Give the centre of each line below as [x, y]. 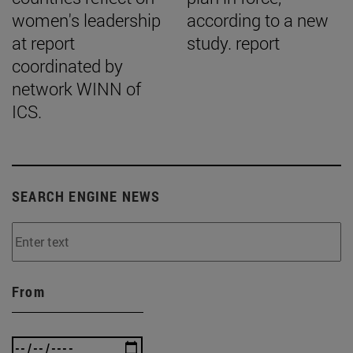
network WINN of [76, 88]
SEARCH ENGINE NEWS [86, 196]
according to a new [258, 20]
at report [43, 43]
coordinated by [67, 65]
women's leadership [86, 20]
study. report [233, 43]
